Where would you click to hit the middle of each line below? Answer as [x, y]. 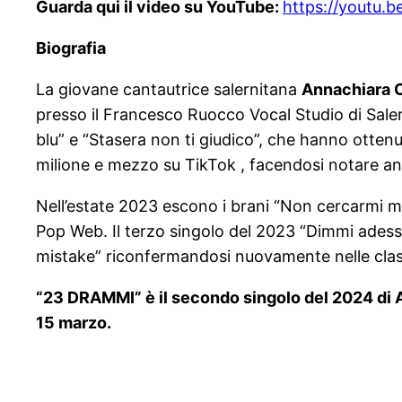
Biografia [71, 48]
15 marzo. [74, 323]
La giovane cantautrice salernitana [169, 90]
